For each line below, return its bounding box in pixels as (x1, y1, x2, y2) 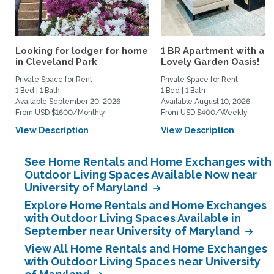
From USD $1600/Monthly (15, 108, 105, 117)
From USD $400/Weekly (161, 108, 248, 117)
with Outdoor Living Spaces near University (24, 255, 261, 268)
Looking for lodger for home (15, 45, 148, 56)
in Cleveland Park (15, 56, 97, 67)
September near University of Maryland (24, 224, 242, 237)
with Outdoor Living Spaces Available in (24, 212, 241, 224)
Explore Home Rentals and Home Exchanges (24, 199, 267, 212)
